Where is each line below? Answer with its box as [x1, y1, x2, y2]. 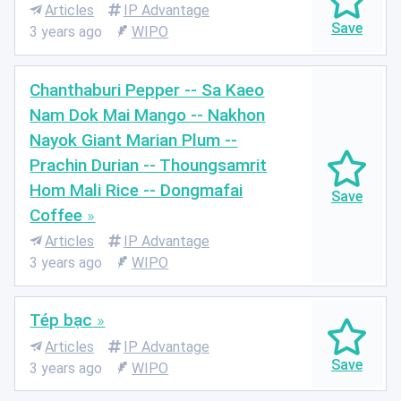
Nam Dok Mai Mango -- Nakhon [30, 104, 266, 125]
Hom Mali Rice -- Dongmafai [30, 179, 243, 200]
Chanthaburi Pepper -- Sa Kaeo [30, 79, 265, 100]
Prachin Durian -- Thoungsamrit [30, 154, 268, 175]
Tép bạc [30, 310, 93, 331]
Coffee [30, 204, 83, 226]
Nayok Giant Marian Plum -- [30, 129, 238, 150]
